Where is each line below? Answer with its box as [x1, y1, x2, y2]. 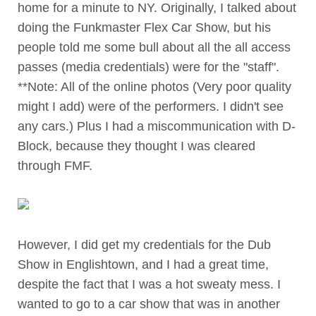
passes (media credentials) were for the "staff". [18, 59, 279, 74]
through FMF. [18, 158, 92, 173]
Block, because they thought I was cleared [18, 138, 255, 153]
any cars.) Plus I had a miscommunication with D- [18, 119, 296, 133]
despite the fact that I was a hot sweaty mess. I [18, 276, 281, 291]
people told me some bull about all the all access [18, 39, 291, 54]
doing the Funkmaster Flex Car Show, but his [18, 20, 271, 35]
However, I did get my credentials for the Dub [18, 237, 271, 252]
